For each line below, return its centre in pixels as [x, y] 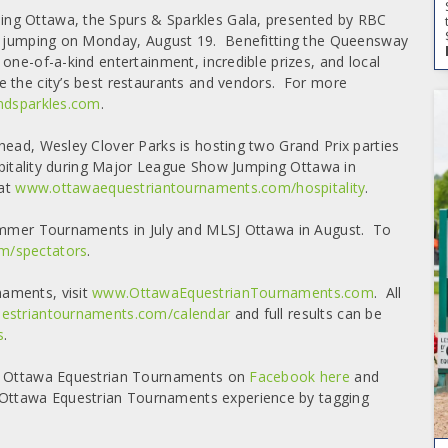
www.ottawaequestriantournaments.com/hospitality [190, 187]
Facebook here [300, 376]
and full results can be [306, 313]
